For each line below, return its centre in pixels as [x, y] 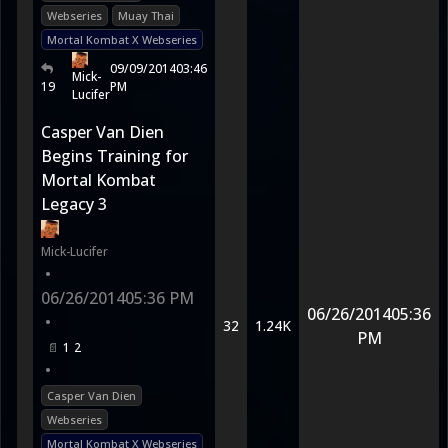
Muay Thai [146, 15]
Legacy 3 [74, 204]
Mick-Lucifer [74, 251]
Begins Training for [114, 156]
